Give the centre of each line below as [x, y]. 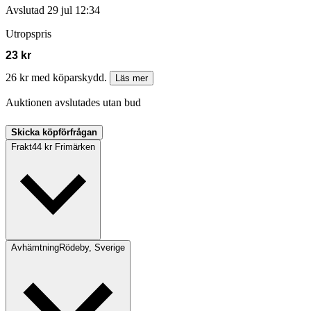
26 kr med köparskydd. [58, 78]
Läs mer [132, 78]
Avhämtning [35, 248]
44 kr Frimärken [64, 147]
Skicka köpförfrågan [54, 133]
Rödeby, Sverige [92, 248]
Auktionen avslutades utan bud [73, 103]
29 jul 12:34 [74, 10]
